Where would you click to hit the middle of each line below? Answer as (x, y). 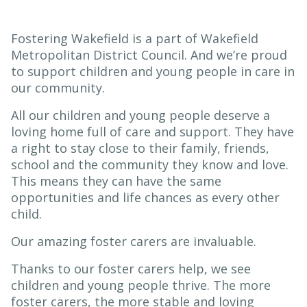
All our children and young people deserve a (140, 115)
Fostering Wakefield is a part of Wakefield (135, 38)
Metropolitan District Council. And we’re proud (149, 55)
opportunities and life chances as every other (145, 197)
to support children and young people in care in (153, 71)
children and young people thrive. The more (141, 285)
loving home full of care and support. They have (152, 132)
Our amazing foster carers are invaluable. (137, 241)
